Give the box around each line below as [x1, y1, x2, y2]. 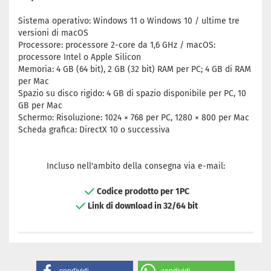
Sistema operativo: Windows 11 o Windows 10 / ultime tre [18, 16, 240, 26]
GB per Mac [18, 100, 62, 111]
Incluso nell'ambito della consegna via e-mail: [46, 161, 225, 171]
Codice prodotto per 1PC [96, 186, 189, 197]
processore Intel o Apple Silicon [18, 52, 141, 62]
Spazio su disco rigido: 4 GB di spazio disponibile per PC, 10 [18, 88, 246, 99]
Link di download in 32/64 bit [88, 200, 198, 211]
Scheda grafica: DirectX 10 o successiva [18, 125, 170, 135]
